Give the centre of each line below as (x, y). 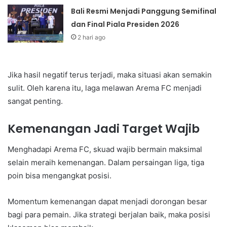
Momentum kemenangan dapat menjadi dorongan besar (107, 201)
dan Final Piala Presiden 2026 (125, 25)
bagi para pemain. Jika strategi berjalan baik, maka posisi (109, 214)
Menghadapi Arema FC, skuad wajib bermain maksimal (105, 149)
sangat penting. (35, 101)
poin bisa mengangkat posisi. (60, 175)
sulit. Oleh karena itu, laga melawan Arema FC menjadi (105, 88)
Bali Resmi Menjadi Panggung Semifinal (144, 11)
